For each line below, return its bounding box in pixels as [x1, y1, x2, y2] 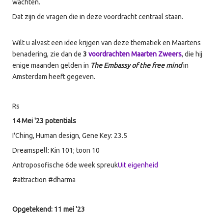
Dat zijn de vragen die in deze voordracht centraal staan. [12, 13, 183, 21]
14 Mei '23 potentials [12, 117, 76, 125]
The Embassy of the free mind [90, 61, 182, 69]
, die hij [182, 50, 202, 58]
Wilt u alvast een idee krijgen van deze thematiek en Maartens [12, 39, 201, 47]
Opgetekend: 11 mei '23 [12, 205, 85, 213]
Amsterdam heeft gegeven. [12, 73, 97, 81]
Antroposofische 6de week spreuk [12, 161, 118, 169]
